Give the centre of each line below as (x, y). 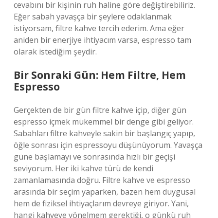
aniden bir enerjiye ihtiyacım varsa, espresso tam (102, 40)
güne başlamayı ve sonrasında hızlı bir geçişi (94, 157)
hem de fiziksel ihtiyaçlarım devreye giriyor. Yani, (101, 203)
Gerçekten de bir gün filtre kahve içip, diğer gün (100, 110)
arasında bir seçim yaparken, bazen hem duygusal (105, 192)
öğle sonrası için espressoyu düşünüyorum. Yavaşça (108, 145)
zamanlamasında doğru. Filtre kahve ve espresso (102, 180)
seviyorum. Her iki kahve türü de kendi (83, 168)
